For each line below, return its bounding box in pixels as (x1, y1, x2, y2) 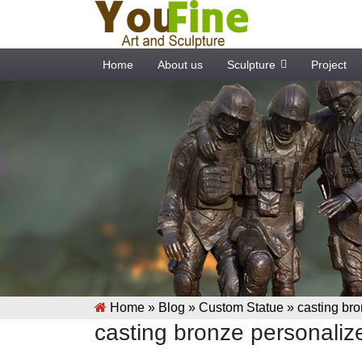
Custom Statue (199, 300, 284, 314)
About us (158, 58, 203, 71)
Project (311, 58, 347, 71)
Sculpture (227, 58, 276, 71)
